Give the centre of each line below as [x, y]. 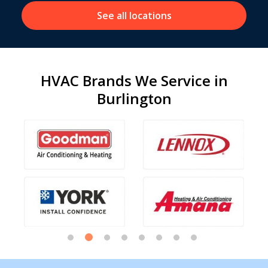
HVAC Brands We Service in [134, 81]
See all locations [134, 16]
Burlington [134, 99]
